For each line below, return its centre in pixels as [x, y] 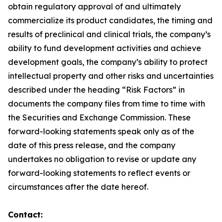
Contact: [25, 215]
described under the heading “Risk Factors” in [96, 90]
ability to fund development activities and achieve [105, 48]
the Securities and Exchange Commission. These [99, 117]
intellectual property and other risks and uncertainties [111, 76]
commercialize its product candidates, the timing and [110, 20]
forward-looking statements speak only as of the [101, 131]
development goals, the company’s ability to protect [108, 62]
